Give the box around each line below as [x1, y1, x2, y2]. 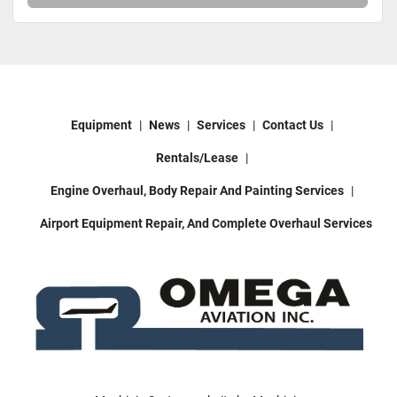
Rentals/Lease [156, 151, 238, 166]
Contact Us [262, 118, 323, 133]
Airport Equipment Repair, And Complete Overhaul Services [39, 216, 372, 231]
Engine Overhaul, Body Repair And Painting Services [51, 183, 344, 198]
